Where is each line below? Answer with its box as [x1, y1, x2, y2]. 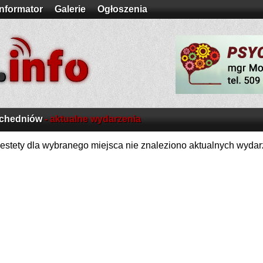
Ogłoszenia [97, 4, 147, 14]
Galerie [55, 4, 86, 14]
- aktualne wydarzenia [42, 114, 141, 124]
